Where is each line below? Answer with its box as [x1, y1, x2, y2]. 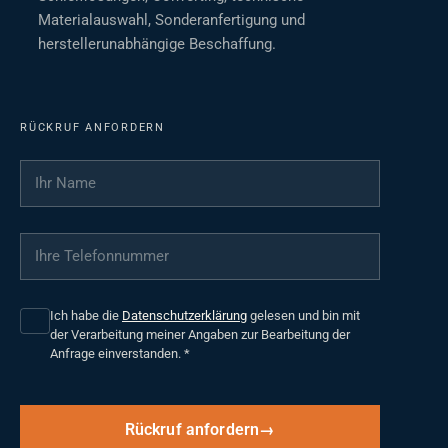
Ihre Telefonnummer [19, 235, 186, 257]
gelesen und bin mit [247, 308, 360, 324]
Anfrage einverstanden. [50, 346, 184, 362]
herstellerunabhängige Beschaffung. [37, 35, 276, 54]
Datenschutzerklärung [122, 308, 247, 324]
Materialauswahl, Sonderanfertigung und [37, 11, 305, 30]
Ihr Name [19, 162, 97, 184]
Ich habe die [50, 308, 122, 324]
